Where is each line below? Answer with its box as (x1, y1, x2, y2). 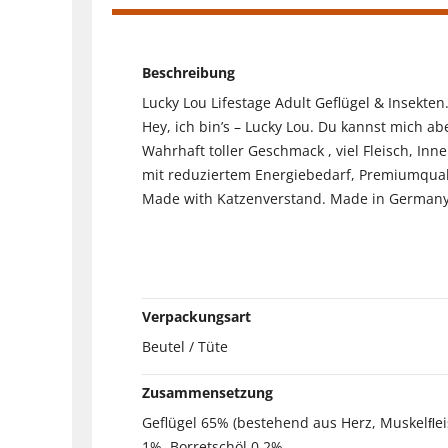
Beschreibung (142, 62, 235, 82)
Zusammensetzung (142, 382, 273, 402)
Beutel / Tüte (142, 336, 228, 356)
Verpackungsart (142, 306, 251, 326)
